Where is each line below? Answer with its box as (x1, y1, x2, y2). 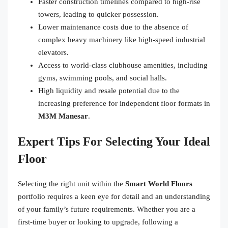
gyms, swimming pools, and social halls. (38, 73, 167, 82)
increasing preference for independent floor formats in (38, 99, 210, 107)
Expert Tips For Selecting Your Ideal (18, 134, 210, 148)
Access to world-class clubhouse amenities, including (38, 61, 208, 69)
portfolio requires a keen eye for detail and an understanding (18, 192, 210, 201)
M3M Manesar (38, 111, 88, 120)
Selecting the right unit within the (18, 179, 125, 188)
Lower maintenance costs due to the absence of (38, 22, 188, 31)
